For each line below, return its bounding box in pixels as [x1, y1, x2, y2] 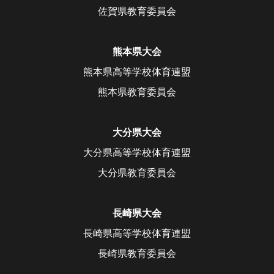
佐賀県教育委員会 [98, 6, 176, 17]
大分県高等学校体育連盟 [83, 147, 191, 158]
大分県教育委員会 [98, 167, 176, 178]
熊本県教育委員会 [98, 86, 176, 97]
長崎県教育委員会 [98, 248, 176, 259]
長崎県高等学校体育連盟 [83, 228, 191, 239]
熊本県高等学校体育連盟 [83, 66, 191, 77]
